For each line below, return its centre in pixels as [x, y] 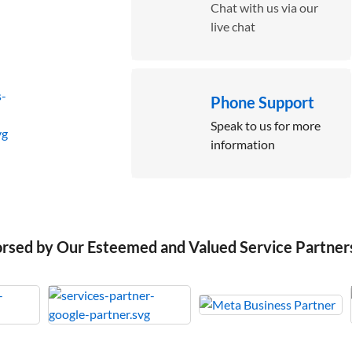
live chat [233, 26]
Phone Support [262, 102]
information [242, 144]
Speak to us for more [265, 125]
